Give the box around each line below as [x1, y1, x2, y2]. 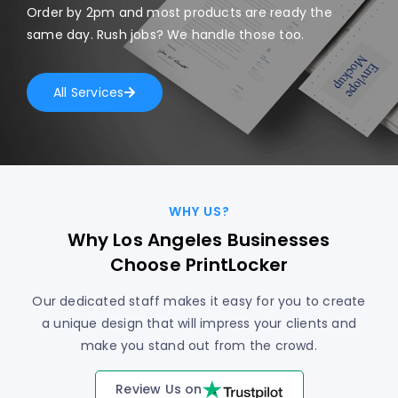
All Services [53, 84, 124, 102]
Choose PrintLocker [109, 252, 289, 278]
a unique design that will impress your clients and [41, 314, 356, 333]
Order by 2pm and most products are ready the [27, 4, 332, 22]
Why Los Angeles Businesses [68, 227, 330, 253]
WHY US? [168, 203, 230, 221]
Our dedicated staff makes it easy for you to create [32, 292, 366, 311]
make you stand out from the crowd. [81, 337, 317, 355]
